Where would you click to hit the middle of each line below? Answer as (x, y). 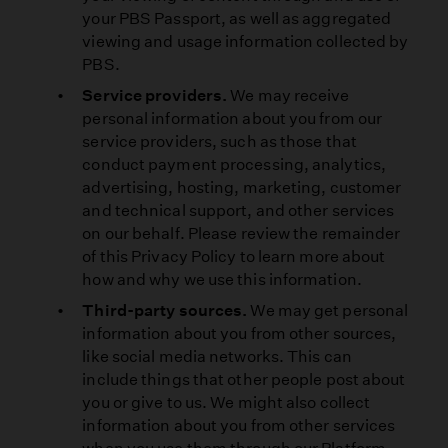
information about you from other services (239, 426)
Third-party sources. (165, 311)
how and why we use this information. (222, 280)
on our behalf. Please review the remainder (241, 234)
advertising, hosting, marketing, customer (242, 188)
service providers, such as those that (219, 142)
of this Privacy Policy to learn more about (234, 257)
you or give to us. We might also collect (226, 403)
